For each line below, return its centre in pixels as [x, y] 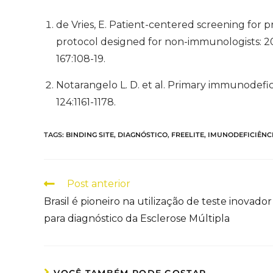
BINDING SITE [90, 134]
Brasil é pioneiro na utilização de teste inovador [158, 201]
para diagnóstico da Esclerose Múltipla [137, 218]
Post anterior [99, 183]
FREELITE [188, 134]
